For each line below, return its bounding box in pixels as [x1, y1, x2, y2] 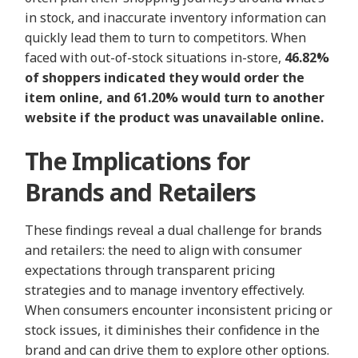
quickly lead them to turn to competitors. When [25, 29, 307, 47]
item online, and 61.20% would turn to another [25, 89, 325, 107]
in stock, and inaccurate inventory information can [25, 9, 327, 27]
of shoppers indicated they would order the [25, 69, 305, 87]
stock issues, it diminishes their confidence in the [25, 321, 320, 340]
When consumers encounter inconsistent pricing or [25, 301, 333, 320]
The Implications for [25, 145, 250, 178]
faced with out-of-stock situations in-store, [25, 49, 285, 67]
